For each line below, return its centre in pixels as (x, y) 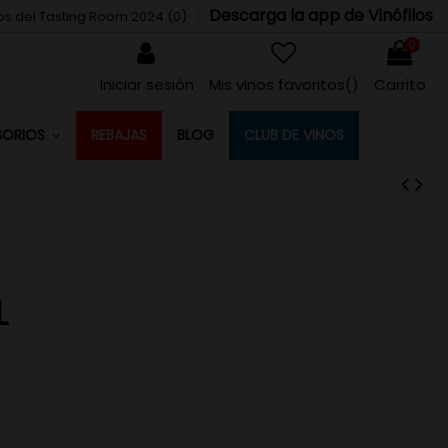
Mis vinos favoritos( (280, 85)
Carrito (399, 85)
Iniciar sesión (146, 85)
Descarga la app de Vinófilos (321, 15)
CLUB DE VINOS (293, 134)
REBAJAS (118, 134)
